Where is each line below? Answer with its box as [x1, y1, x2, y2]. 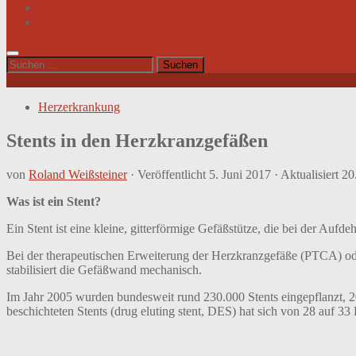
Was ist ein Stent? [6, 194, 101, 208]
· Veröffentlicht [130, 167, 209, 181]
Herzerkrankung [38, 100, 120, 114]
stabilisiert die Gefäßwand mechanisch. [6, 262, 202, 277]
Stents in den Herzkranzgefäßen [6, 130, 268, 151]
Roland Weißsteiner [29, 167, 127, 181]
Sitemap [38, 15, 79, 29]
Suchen [6, 56, 43, 69]
